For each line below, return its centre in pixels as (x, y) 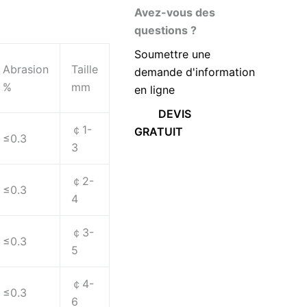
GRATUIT (159, 132)
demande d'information (195, 72)
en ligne (155, 90)
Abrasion (26, 70)
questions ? (165, 30)
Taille (85, 70)
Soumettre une (172, 54)
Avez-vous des (175, 12)
